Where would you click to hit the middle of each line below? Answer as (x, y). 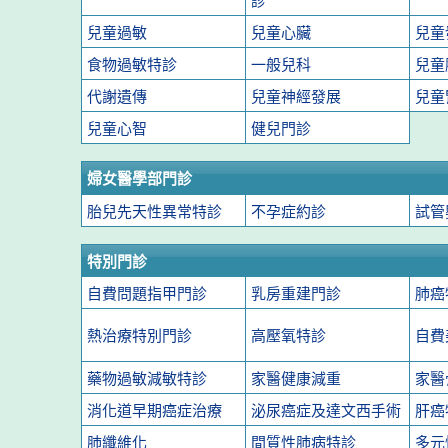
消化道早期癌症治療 (154, 410)
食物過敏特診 (131, 64)
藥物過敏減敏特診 (146, 378)
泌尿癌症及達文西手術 (325, 410)
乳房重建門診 (295, 293)
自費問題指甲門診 (146, 293)
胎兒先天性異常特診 (154, 211)
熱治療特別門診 (139, 335)
